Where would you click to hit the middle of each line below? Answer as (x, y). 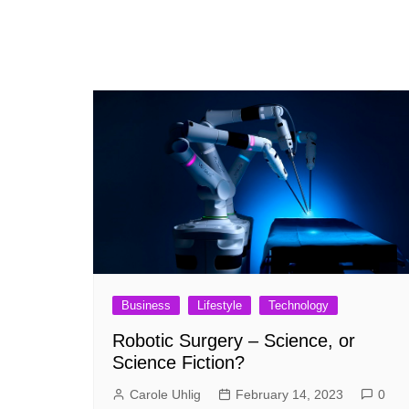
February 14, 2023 (289, 394)
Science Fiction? (178, 362)
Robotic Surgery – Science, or (234, 340)
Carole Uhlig (165, 394)
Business (146, 305)
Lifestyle (220, 305)
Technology (299, 305)
